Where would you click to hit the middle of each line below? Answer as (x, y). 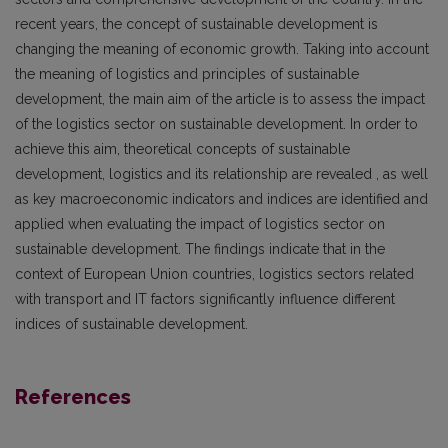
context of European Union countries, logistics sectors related (214, 274)
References (73, 397)
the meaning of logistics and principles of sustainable (187, 74)
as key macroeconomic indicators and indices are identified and (221, 199)
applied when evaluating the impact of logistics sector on (200, 224)
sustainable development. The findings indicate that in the (200, 249)
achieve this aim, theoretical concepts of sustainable (182, 149)
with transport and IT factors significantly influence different (205, 299)
